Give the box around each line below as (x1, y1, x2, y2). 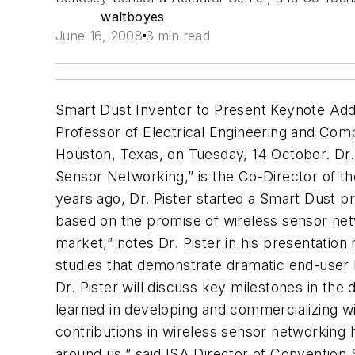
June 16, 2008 (55, 28, 143, 44)
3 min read (146, 28, 211, 44)
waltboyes (101, 9, 165, 25)
